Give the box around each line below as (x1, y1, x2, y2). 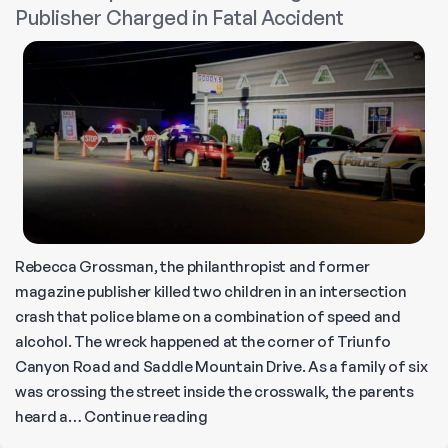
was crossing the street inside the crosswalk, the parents (15, 381, 414, 401)
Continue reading (84, 406, 208, 426)
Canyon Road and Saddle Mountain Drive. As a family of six (15, 356, 428, 376)
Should (350, 9, 401, 29)
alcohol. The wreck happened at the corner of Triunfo (15, 331, 391, 351)
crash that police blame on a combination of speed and (15, 306, 401, 326)
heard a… (15, 406, 85, 426)
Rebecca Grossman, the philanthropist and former (15, 256, 370, 276)
